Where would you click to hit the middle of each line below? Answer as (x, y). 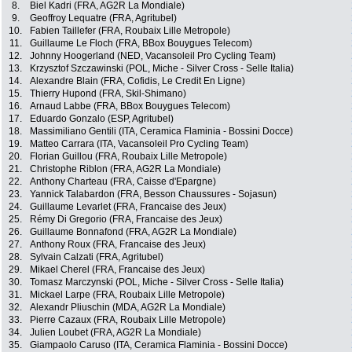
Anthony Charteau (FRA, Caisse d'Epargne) (123, 182)
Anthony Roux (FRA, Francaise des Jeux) (118, 245)
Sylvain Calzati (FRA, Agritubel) (97, 257)
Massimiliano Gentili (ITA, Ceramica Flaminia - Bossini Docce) (161, 132)
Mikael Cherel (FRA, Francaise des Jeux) (117, 270)
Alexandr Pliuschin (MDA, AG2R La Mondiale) (128, 308)
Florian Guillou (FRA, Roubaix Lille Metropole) (128, 157)
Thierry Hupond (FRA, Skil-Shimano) (108, 94)
